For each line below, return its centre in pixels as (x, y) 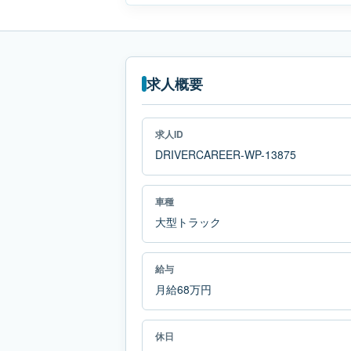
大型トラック (188, 222)
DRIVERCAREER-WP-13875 (226, 154)
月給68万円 (183, 289)
